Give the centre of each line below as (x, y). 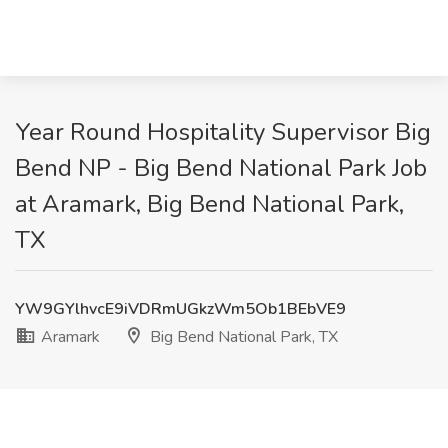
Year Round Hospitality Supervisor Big (223, 132)
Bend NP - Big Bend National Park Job (221, 168)
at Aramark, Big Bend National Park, (209, 204)
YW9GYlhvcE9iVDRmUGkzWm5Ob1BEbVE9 (180, 309)
